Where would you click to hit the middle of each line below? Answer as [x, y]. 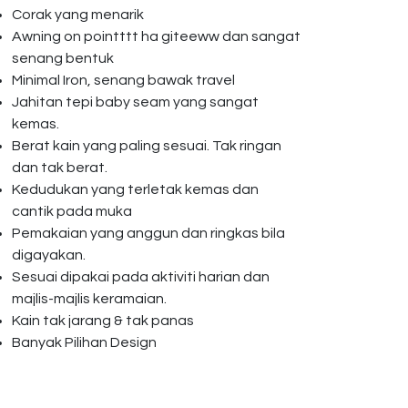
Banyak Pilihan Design [86, 342]
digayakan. [49, 255]
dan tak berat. [60, 168]
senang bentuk [63, 58]
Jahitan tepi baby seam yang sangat [135, 102]
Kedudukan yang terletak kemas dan [135, 189]
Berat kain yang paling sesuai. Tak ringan [147, 146]
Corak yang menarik [78, 15]
